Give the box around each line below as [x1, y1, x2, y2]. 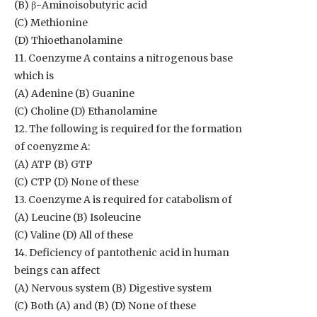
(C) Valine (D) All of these [14, 229, 133, 241]
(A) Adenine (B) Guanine [14, 87, 134, 100]
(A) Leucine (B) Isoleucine [14, 211, 141, 224]
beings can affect [14, 264, 100, 277]
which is [14, 69, 54, 82]
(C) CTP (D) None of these [14, 175, 139, 188]
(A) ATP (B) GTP [14, 158, 93, 171]
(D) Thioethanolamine [14, 34, 122, 47]
